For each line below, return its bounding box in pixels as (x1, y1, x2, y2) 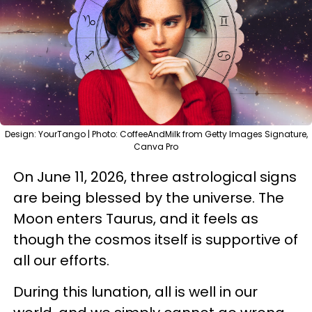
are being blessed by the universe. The (13, 188, 284, 208)
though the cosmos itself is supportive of (13, 230, 298, 249)
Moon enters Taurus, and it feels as (13, 209, 258, 228)
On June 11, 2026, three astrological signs (13, 167, 297, 187)
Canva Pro (134, 141, 178, 153)
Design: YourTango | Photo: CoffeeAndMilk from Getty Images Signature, (4, 128, 308, 140)
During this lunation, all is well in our (13, 282, 258, 302)
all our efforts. (13, 251, 109, 270)
